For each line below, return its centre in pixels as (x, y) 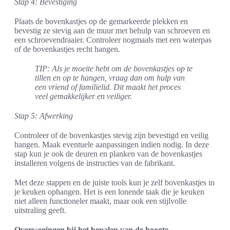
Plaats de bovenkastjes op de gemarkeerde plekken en (101, 21)
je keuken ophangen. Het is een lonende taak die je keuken (109, 191)
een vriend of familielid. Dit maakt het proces (108, 87)
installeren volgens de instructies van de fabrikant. (95, 163)
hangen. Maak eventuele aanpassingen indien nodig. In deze (112, 144)
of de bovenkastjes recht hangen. (67, 49)
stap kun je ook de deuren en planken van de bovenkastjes (108, 154)
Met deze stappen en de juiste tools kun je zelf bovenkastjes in (114, 182)
